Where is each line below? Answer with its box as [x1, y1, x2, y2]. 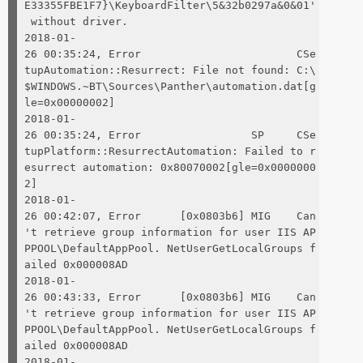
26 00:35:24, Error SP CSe [24, 128, 316, 141]
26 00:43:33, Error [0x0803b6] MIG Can [24, 290, 316, 303]
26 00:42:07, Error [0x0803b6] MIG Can [24, 209, 316, 222]
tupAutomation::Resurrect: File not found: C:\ [24, 63, 316, 76]
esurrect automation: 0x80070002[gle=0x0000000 [24, 160, 316, 173]
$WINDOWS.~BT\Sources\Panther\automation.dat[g [24, 79, 316, 92]
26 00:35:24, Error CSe [24, 47, 316, 60]
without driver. [24, 15, 128, 28]
